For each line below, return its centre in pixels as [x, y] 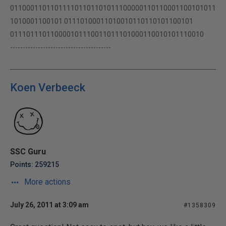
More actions [46, 182]
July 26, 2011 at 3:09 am [49, 205]
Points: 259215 [35, 164]
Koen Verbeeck [48, 88]
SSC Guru [28, 152]
